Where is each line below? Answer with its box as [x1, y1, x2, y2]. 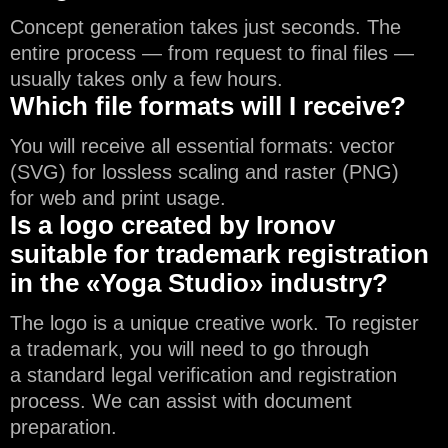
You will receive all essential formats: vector [10, 135, 395, 157]
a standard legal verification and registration [10, 364, 397, 386]
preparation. [10, 416, 117, 438]
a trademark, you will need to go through [10, 338, 369, 360]
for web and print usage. [10, 187, 226, 209]
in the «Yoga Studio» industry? [10, 268, 388, 298]
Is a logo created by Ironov [10, 210, 335, 240]
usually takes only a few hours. [10, 68, 283, 90]
